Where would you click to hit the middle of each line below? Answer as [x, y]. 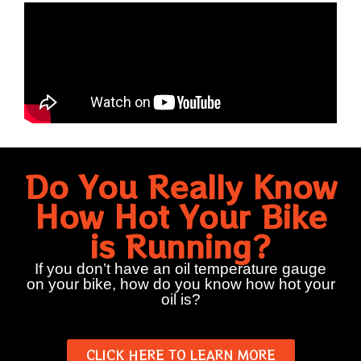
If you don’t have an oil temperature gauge [180, 269]
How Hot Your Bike [180, 216]
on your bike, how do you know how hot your [180, 284]
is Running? [180, 246]
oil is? [180, 300]
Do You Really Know [180, 187]
